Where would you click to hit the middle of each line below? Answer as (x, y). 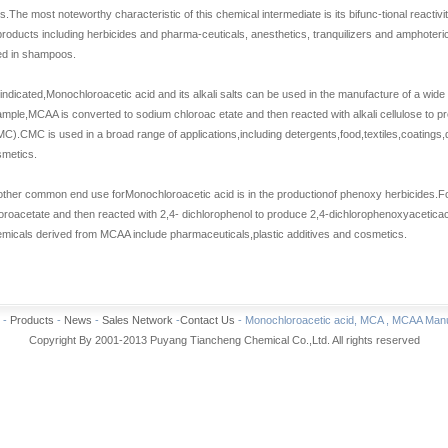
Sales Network (137, 320)
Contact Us (207, 320)
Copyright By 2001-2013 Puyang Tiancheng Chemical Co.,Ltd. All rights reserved (224, 340)
